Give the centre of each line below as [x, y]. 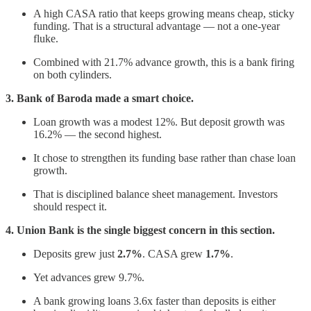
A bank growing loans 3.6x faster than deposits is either [154, 301]
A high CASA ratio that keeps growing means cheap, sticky [164, 14]
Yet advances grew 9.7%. [89, 278]
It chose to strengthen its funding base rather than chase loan [165, 158]
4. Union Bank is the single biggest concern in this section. [140, 230]
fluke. [46, 39]
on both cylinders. [73, 75]
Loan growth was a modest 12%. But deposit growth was [159, 122]
